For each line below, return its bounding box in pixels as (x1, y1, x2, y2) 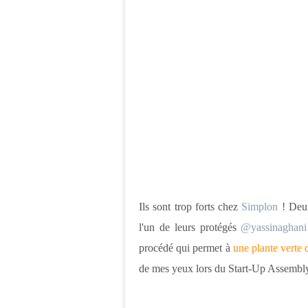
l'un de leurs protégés (139, 221, 241, 233)
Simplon (241, 201, 278, 212)
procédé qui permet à (139, 242, 233, 254)
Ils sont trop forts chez (139, 201, 242, 212)
